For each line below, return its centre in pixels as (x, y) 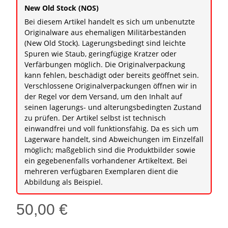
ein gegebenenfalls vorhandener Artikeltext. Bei (106, 161)
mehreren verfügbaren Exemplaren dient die (101, 172)
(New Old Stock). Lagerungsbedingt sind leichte (105, 43)
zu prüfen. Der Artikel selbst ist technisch (95, 118)
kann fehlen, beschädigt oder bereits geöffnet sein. (112, 75)
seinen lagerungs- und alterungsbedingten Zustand (113, 107)
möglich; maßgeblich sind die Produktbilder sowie (110, 150)
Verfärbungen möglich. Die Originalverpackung (105, 65)
